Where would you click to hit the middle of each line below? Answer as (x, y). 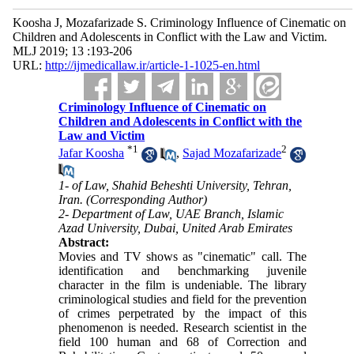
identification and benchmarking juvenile (183, 270)
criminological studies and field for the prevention (183, 299)
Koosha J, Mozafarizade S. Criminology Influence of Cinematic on (179, 23)
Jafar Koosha (92, 153)
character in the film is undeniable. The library (183, 284)
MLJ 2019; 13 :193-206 (72, 51)
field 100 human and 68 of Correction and (183, 341)
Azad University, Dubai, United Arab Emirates (176, 228)
